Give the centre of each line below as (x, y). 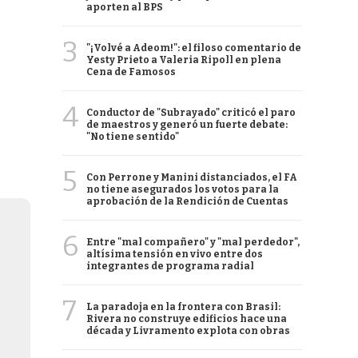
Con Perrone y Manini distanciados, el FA (192, 177)
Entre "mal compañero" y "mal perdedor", (193, 242)
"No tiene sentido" (133, 137)
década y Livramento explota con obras (188, 331)
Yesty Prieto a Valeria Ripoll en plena (184, 60)
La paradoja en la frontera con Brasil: (183, 307)
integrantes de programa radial (170, 266)
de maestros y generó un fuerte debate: (187, 125)
